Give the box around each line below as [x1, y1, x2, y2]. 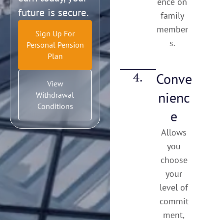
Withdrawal [36, 90, 74, 100]
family [160, 10, 184, 22]
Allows [161, 127, 187, 138]
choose [160, 154, 188, 166]
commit [159, 195, 189, 207]
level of [160, 182, 189, 193]
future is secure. [18, 6, 89, 20]
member [156, 24, 188, 35]
